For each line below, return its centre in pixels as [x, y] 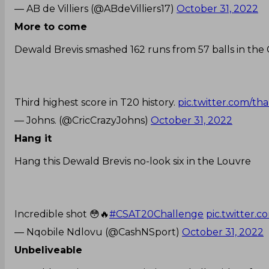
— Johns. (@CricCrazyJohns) [83, 120]
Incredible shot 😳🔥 [62, 214]
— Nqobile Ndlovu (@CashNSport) [98, 232]
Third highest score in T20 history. [96, 102]
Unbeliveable [48, 250]
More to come [51, 26]
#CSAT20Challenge [156, 214]
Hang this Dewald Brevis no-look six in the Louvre [133, 161]
